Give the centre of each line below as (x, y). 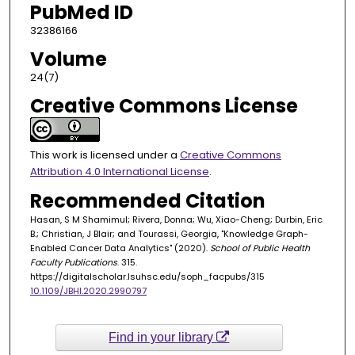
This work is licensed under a (105, 155)
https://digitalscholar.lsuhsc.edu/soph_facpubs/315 (147, 277)
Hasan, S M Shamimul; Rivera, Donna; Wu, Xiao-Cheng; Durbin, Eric (176, 220)
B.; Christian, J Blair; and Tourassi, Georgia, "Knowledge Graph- (169, 234)
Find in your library (163, 337)
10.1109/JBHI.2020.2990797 (88, 291)
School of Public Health (260, 248)
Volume (68, 59)
